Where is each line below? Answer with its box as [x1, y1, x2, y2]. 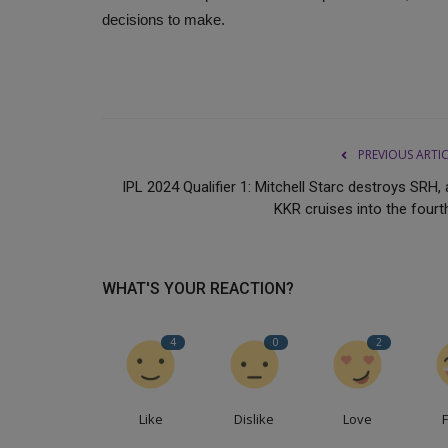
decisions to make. [102, 10, 229, 28]
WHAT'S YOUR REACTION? [102, 278, 294, 298]
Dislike [234, 409, 275, 428]
